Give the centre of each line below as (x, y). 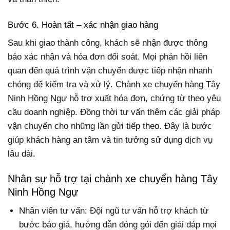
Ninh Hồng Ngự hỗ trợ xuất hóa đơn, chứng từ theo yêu (114, 99)
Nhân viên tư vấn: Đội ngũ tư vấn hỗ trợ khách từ (114, 211)
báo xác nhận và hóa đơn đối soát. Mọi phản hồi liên (108, 57)
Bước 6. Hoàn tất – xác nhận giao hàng (83, 25)
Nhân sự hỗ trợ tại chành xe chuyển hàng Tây (113, 179)
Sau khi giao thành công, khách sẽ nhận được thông (108, 43)
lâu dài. (22, 154)
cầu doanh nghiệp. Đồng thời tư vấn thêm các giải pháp (114, 112)
